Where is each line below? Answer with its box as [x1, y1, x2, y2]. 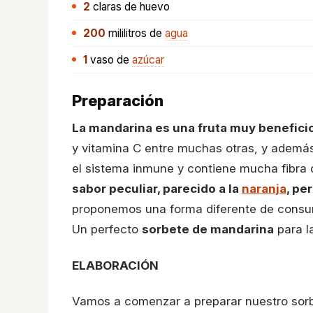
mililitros [108, 27, 147, 40]
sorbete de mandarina [142, 222, 274, 236]
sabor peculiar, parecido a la [72, 182, 242, 196]
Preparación [72, 92, 163, 110]
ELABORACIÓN [72, 258, 159, 272]
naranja [242, 182, 286, 196]
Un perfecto [72, 222, 142, 236]
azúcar [132, 53, 164, 66]
